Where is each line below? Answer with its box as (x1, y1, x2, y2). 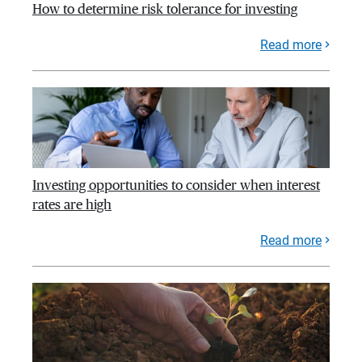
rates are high (32, 197, 112, 212)
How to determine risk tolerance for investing (32, 2, 297, 16)
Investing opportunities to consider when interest (32, 178, 320, 192)
